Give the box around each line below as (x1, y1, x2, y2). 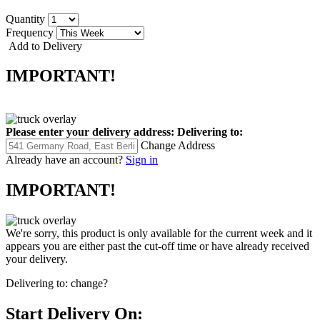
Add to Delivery (6, 39, 82, 52)
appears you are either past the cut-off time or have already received (6, 240, 309, 253)
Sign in (126, 154, 158, 166)
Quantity (6, 12, 48, 25)
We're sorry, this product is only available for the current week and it (6, 227, 312, 240)
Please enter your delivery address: (6, 126, 174, 139)
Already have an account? (6, 154, 123, 166)
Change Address (141, 139, 215, 152)
